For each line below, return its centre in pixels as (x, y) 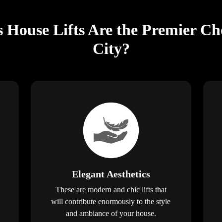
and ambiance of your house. (111, 213)
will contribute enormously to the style (111, 201)
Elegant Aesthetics (111, 174)
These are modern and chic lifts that (111, 189)
